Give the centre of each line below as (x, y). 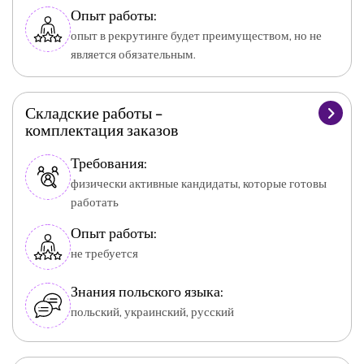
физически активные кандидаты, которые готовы (199, 184)
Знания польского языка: (147, 291)
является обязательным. (133, 54)
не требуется (104, 253)
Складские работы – (94, 113)
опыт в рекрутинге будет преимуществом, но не (196, 36)
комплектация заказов (102, 130)
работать (95, 202)
